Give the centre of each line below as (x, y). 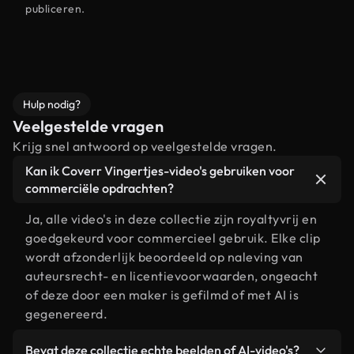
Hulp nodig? (52, 104)
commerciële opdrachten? (100, 188)
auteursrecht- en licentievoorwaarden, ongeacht (171, 276)
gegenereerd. (66, 314)
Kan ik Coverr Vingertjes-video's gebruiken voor (160, 171)
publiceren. (55, 9)
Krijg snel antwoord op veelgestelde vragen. (145, 146)
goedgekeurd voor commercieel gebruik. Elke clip (173, 238)
